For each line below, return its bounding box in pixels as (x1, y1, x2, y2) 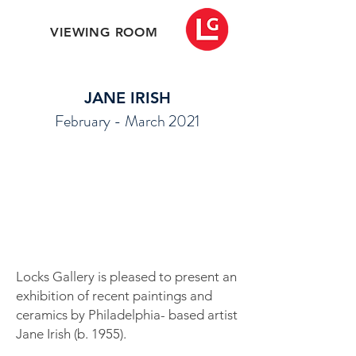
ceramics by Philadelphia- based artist (16, 307, 238, 323)
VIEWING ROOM (50, 25, 158, 40)
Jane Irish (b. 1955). (16, 326, 126, 342)
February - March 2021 (55, 110, 199, 133)
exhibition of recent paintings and (16, 288, 212, 304)
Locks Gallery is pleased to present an (16, 269, 237, 284)
